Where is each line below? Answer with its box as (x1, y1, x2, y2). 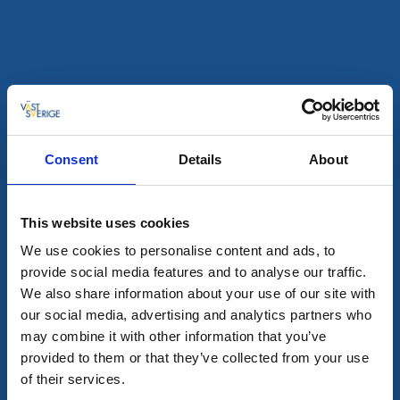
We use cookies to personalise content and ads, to (21, 243, 336, 258)
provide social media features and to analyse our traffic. (21, 264, 367, 279)
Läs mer (36, 103, 83, 121)
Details (178, 151, 222, 167)
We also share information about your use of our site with (21, 286, 376, 301)
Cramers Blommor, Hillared (36, 26, 221, 46)
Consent (45, 151, 98, 167)
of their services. (21, 371, 125, 387)
